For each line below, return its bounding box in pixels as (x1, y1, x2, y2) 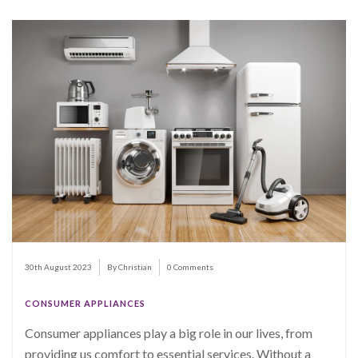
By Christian (107, 262, 152, 272)
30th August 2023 (25, 262, 92, 272)
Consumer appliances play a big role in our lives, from (25, 325, 312, 341)
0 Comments (167, 262, 213, 272)
